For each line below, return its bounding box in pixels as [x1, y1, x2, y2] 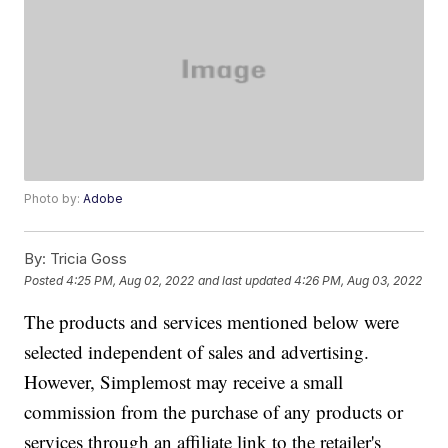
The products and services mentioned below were [24, 309, 400, 335]
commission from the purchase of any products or [24, 399, 404, 425]
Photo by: [24, 191, 84, 207]
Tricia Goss [46, 249, 128, 269]
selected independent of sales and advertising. [24, 339, 370, 365]
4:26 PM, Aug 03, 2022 [294, 272, 423, 288]
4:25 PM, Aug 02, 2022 [66, 272, 195, 288]
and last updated [198, 272, 292, 288]
